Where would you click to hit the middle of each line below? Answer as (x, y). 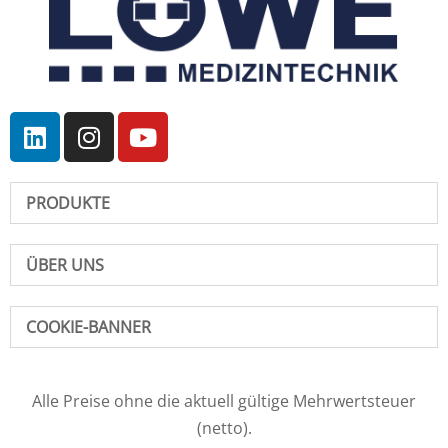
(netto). (224, 428)
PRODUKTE (68, 203)
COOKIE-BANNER (88, 327)
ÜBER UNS (65, 265)
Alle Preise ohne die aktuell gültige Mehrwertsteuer (224, 401)
